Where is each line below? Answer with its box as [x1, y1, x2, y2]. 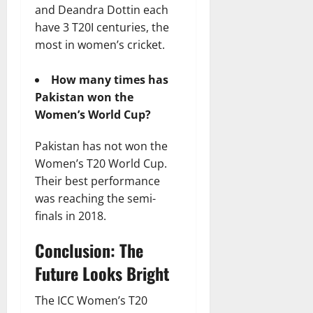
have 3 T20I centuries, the [35, 19, 169, 35]
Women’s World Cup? [35, 106, 151, 122]
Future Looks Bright [35, 260, 169, 286]
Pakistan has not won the [35, 138, 168, 154]
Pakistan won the [35, 89, 133, 105]
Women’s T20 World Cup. [35, 155, 167, 171]
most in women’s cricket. [35, 36, 165, 52]
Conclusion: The [35, 237, 143, 263]
